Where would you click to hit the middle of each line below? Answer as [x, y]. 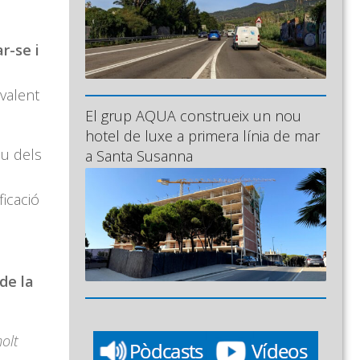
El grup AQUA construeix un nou [193, 115]
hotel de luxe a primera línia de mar [202, 135]
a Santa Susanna [139, 155]
